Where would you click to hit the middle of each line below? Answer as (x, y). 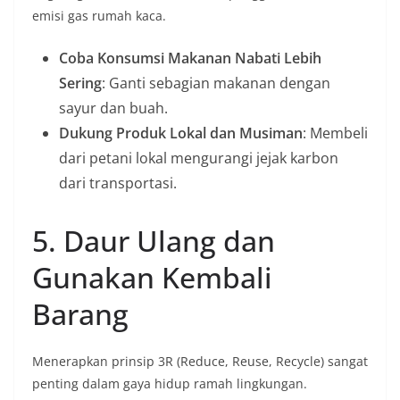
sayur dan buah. (113, 108)
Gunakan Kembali (152, 277)
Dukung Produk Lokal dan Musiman (181, 133)
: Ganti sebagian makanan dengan (216, 83)
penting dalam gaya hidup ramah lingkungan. (170, 383)
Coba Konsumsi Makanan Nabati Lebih (190, 58)
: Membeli (335, 133)
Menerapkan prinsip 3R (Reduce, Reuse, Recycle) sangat (200, 361)
